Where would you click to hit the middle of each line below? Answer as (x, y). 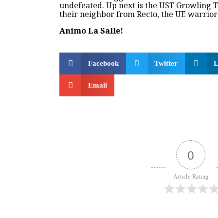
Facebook (103, 63)
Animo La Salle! (91, 31)
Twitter (166, 63)
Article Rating (191, 177)
